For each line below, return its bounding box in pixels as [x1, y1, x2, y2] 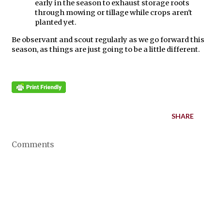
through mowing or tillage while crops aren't [35, 8, 192, 17]
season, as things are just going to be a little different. [12, 45, 200, 54]
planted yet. [35, 18, 77, 27]
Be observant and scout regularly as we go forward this [12, 35, 204, 45]
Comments [12, 139, 54, 150]
